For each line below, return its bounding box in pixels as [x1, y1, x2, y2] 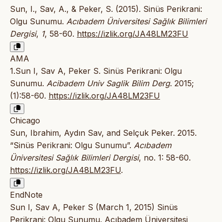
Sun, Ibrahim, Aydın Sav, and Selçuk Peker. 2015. [10, 128, 197, 138]
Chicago [10, 115, 40, 126]
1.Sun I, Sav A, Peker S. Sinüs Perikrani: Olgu [10, 66, 182, 76]
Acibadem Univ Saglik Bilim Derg [47, 78, 170, 89]
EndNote [10, 190, 43, 200]
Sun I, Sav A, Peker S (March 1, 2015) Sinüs [10, 202, 178, 213]
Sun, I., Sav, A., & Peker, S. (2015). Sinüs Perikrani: [10, 4, 202, 14]
